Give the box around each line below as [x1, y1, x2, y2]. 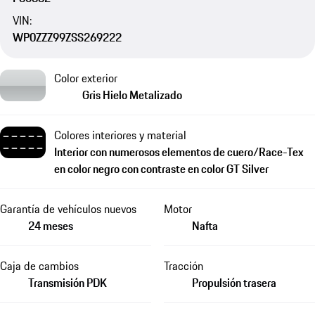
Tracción [163, 257, 203, 274]
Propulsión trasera [191, 274, 276, 291]
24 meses [28, 217, 73, 234]
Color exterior [54, 69, 117, 86]
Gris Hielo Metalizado [82, 86, 182, 103]
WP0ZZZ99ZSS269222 [12, 29, 122, 46]
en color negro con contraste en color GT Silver [54, 160, 269, 177]
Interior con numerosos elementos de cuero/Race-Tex [54, 143, 304, 160]
